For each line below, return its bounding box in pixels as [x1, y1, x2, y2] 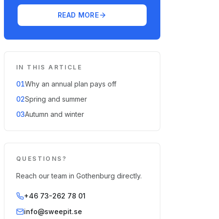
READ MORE [57, 11, 99, 19]
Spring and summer [25, 95, 87, 103]
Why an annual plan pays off [25, 80, 116, 88]
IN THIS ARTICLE [16, 64, 82, 71]
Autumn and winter [25, 110, 84, 118]
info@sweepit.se [24, 207, 82, 216]
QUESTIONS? [16, 155, 67, 162]
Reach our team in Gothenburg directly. [16, 172, 142, 180]
